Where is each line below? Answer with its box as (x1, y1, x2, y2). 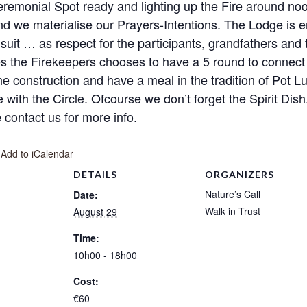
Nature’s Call (205, 187, 260, 201)
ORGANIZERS (205, 169, 274, 180)
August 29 (73, 205, 117, 219)
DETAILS (73, 169, 117, 180)
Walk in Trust (205, 204, 260, 218)
